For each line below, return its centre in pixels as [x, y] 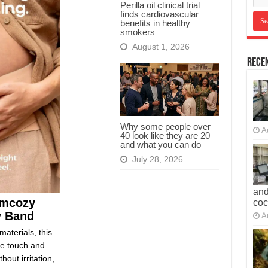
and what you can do [160, 144]
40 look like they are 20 [165, 135]
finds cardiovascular [159, 14]
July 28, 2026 [157, 159]
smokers [137, 32]
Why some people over [165, 126]
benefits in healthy [155, 23]
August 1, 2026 [161, 47]
